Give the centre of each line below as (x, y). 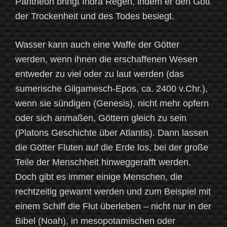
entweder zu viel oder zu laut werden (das (100, 74)
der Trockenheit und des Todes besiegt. (95, 16)
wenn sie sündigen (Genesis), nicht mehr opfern (112, 104)
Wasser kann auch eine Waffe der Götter (97, 45)
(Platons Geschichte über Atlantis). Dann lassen (112, 133)
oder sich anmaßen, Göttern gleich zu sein (101, 118)
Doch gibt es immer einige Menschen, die (99, 177)
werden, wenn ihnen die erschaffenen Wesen (106, 60)
